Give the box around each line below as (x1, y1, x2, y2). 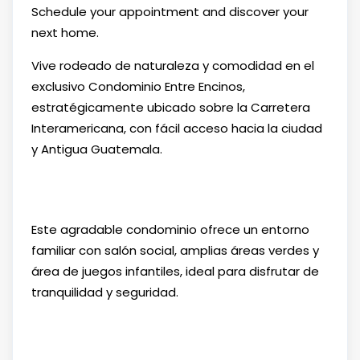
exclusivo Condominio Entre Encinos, (31, 77, 245, 95)
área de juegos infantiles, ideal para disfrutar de (31, 262, 319, 280)
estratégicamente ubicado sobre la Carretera (31, 98, 310, 116)
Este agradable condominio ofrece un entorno (31, 220, 309, 238)
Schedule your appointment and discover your (31, 2, 309, 20)
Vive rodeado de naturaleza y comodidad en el (31, 56, 314, 74)
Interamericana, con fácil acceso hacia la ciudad (31, 119, 322, 137)
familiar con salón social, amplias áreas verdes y (31, 241, 319, 259)
